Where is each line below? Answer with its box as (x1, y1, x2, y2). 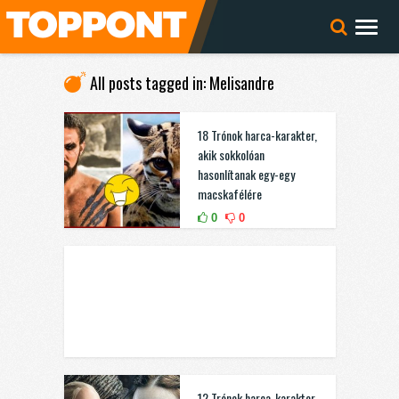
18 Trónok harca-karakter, (197, 126, 317, 144)
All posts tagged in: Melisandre (89, 71, 274, 94)
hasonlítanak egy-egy (197, 165, 295, 183)
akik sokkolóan (197, 145, 265, 164)
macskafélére (197, 184, 262, 203)
